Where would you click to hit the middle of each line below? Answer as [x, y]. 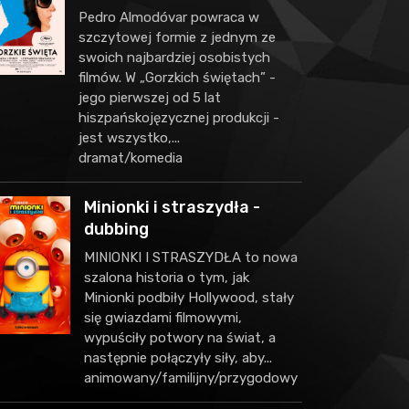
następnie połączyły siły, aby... [178, 358]
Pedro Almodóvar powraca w [169, 17]
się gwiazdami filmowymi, [163, 318]
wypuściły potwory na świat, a [179, 338]
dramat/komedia [131, 158]
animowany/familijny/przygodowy [190, 378]
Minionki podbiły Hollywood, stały [189, 298]
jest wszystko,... [130, 138]
